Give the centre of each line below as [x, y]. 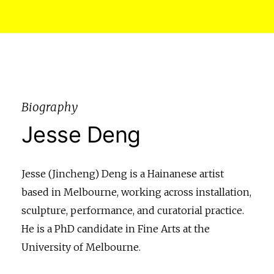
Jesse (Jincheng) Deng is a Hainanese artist [122, 173]
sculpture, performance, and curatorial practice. [132, 210]
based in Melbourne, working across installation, [136, 192]
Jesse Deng [81, 134]
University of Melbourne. [81, 247]
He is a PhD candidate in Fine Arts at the [115, 228]
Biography [50, 107]
